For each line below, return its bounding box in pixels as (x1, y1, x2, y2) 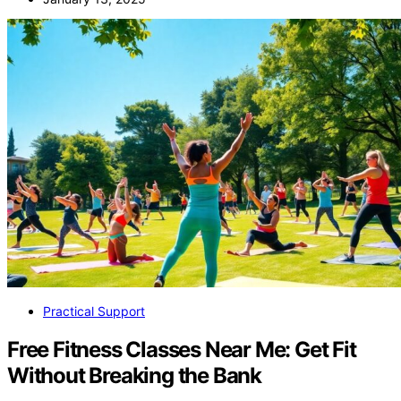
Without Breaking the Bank (7, 362, 262, 388)
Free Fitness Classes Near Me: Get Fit (7, 336, 356, 363)
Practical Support (43, 303, 145, 319)
